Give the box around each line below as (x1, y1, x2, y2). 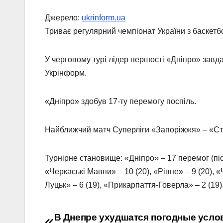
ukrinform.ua (82, 13, 125, 22)
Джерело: (45, 13, 82, 22)
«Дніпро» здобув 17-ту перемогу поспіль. (45, 97, 196, 106)
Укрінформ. (45, 69, 87, 78)
